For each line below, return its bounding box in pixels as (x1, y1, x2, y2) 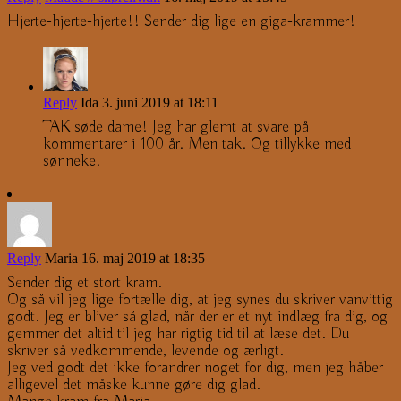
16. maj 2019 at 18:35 (81, 250, 205, 266)
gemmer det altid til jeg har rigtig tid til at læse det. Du (7, 323, 349, 344)
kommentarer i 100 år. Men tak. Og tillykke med (43, 133, 351, 154)
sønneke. (43, 150, 100, 171)
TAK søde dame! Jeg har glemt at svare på (43, 116, 309, 137)
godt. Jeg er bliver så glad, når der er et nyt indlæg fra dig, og (7, 306, 388, 327)
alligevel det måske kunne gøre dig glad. (7, 374, 260, 395)
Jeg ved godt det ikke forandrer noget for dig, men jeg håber (7, 357, 383, 378)
